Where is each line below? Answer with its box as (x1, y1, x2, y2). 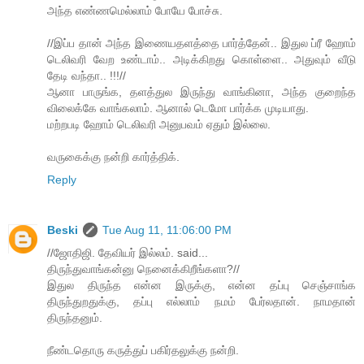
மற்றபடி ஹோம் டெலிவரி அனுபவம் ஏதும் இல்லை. (47, 118, 271, 132)
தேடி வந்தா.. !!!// (47, 69, 126, 83)
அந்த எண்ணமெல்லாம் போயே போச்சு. (47, 4, 223, 18)
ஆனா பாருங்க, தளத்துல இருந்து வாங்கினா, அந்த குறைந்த (47, 85, 356, 99)
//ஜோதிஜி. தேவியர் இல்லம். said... (47, 246, 208, 260)
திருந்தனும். (47, 311, 102, 325)
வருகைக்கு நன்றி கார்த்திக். (47, 150, 180, 164)
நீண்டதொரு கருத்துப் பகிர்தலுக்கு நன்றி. (47, 344, 239, 357)
